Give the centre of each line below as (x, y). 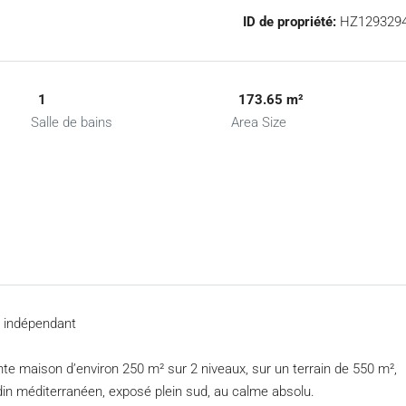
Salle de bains (72, 122)
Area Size (258, 122)
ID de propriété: (289, 22)
